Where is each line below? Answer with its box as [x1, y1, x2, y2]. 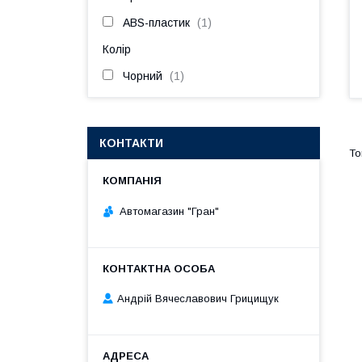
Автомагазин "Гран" [120, 204, 219, 217]
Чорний [123, 69, 162, 82]
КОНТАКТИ [99, 137, 163, 149]
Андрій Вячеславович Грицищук [117, 293, 279, 305]
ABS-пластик [123, 16, 190, 29]
